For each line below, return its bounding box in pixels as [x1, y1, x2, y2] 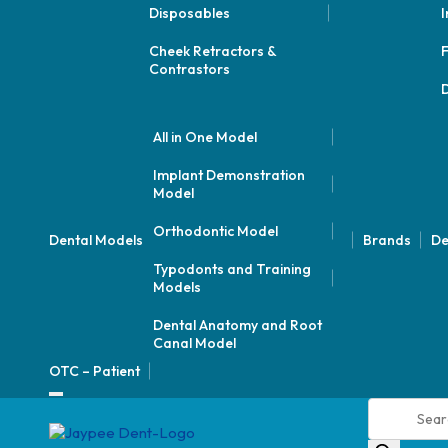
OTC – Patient [48, 362, 140, 380]
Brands [362, 231, 411, 249]
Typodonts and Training [152, 260, 311, 278]
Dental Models [48, 231, 143, 249]
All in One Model [152, 128, 257, 146]
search [366, 416, 413, 435]
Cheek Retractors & [148, 42, 276, 60]
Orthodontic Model [152, 222, 278, 240]
